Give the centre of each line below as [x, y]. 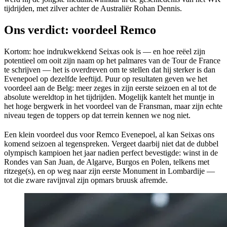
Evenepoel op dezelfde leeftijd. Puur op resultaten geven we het [106, 79]
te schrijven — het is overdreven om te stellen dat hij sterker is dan [110, 69]
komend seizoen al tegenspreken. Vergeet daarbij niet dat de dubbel [111, 143]
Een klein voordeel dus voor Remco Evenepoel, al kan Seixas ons [109, 134]
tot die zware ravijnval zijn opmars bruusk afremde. [86, 180]
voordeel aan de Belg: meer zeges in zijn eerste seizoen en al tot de [110, 88]
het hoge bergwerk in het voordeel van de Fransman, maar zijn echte [113, 106]
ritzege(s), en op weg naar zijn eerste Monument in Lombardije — [109, 171]
